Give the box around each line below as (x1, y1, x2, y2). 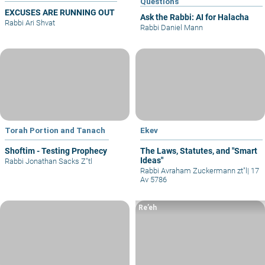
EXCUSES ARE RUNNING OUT (5, 7, 115, 17)
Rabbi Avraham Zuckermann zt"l (140, 166, 247, 176)
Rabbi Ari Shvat (5, 18, 55, 27)
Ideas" (140, 156, 163, 166)
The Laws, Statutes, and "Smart (140, 146, 257, 156)
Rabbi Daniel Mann (140, 22, 203, 32)
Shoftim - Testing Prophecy (5, 146, 107, 156)
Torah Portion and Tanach (5, 125, 105, 135)
